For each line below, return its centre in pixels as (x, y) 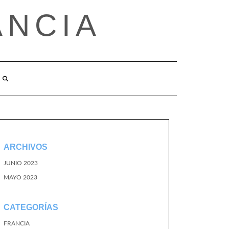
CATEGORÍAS (31, 207)
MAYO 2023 (20, 177)
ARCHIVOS (26, 147)
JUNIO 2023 (21, 163)
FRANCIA (17, 223)
